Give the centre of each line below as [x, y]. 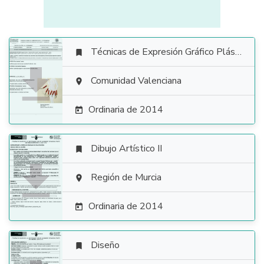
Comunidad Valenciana [136, 81]
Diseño [105, 245]
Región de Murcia [126, 177]
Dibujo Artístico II [126, 148]
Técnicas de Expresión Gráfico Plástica [163, 52]
